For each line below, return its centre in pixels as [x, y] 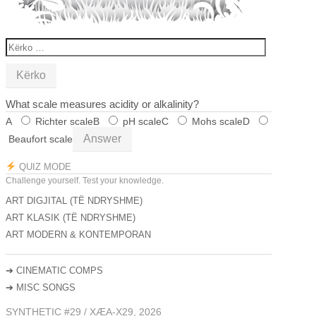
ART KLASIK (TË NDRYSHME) [71, 217]
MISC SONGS [46, 287]
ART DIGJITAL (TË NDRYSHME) [74, 200]
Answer [102, 139]
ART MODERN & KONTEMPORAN [78, 234]
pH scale [142, 121]
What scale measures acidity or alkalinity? [102, 104]
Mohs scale [217, 121]
